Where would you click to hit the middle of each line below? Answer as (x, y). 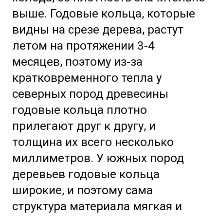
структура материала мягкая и (97, 206)
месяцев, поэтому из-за (77, 62)
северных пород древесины (90, 94)
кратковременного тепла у (87, 78)
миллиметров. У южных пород (98, 158)
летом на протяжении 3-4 (83, 45)
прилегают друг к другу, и (84, 126)
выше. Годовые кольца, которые (104, 13)
